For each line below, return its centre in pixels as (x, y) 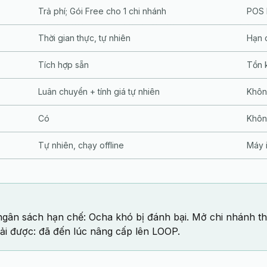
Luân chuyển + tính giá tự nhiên (99, 91)
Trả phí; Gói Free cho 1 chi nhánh (102, 11)
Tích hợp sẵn (63, 65)
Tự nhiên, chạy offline (81, 145)
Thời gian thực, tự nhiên (84, 38)
